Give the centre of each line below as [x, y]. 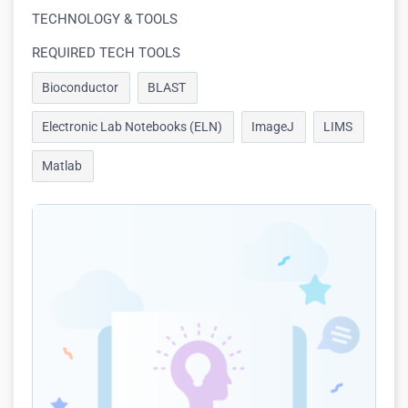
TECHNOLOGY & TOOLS [105, 19]
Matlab [62, 166]
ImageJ [273, 127]
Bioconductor [80, 87]
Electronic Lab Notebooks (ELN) [132, 127]
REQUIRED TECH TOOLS [106, 53]
